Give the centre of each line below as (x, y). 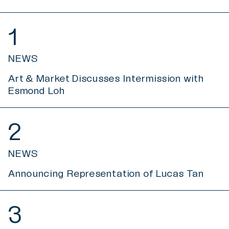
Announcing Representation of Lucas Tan (106, 174)
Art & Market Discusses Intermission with (106, 78)
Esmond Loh (36, 91)
